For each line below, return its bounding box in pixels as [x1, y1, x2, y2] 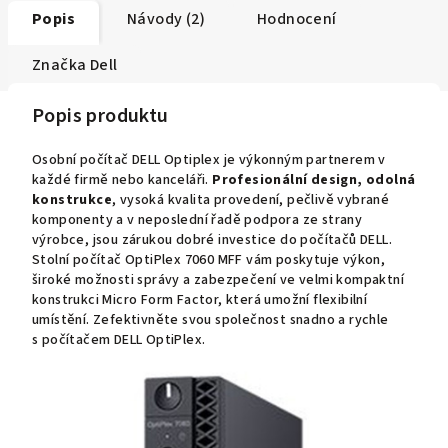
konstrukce [32, 189, 113, 210]
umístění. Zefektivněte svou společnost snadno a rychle [32, 309, 389, 330]
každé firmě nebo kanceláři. [32, 169, 213, 190]
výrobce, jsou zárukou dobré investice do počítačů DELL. [32, 229, 392, 250]
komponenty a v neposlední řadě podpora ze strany [32, 209, 363, 230]
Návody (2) [127, 7, 205, 30]
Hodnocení [257, 7, 337, 30]
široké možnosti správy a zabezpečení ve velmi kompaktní [32, 269, 404, 290]
